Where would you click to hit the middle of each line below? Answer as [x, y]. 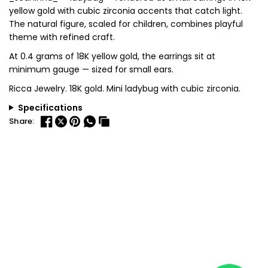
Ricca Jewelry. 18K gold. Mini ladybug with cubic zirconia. [125, 88]
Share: [22, 121]
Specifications [50, 107]
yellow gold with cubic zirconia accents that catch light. [126, 10]
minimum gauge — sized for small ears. [92, 69]
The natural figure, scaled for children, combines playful [126, 24]
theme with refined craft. [62, 37]
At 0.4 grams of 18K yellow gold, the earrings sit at [112, 56]
